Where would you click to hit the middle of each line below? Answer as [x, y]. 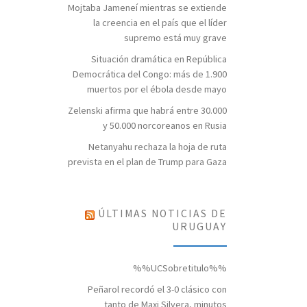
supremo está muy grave [175, 38]
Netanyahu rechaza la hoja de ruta [158, 147]
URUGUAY [199, 227]
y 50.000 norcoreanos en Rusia [165, 126]
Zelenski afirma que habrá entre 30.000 [147, 111]
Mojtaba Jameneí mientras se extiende [147, 8]
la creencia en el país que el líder [160, 23]
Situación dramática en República [159, 59]
